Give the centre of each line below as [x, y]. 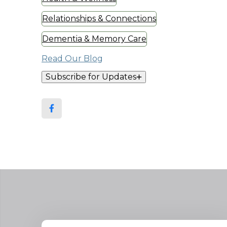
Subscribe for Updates [91, 77]
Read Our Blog [72, 58]
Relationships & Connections [99, 18]
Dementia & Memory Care [94, 39]
